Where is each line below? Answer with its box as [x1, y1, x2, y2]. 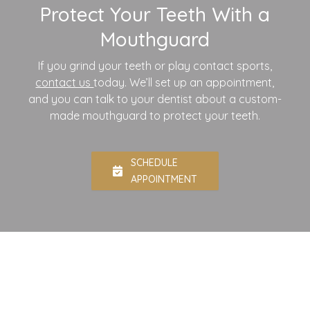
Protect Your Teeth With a [39, 2, 270, 27]
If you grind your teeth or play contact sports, [37, 59, 272, 73]
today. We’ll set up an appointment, [93, 75, 275, 90]
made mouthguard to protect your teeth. [49, 109, 260, 123]
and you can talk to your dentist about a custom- [28, 92, 282, 107]
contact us [35, 75, 94, 90]
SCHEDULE [130, 156, 178, 170]
